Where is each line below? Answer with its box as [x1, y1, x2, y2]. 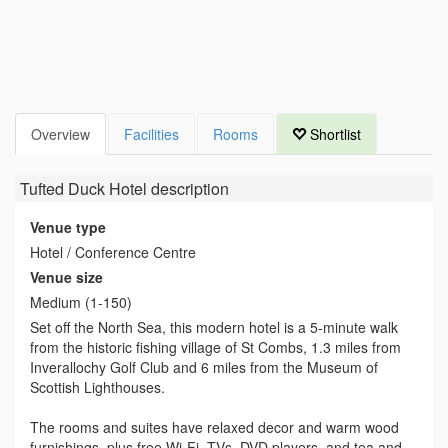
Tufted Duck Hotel [20, 177, 147, 200]
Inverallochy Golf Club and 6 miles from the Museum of [30, 357, 378, 377]
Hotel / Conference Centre [30, 242, 196, 262]
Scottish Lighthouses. [30, 377, 165, 397]
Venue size [30, 267, 103, 287]
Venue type [30, 217, 106, 237]
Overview [31, 124, 90, 144]
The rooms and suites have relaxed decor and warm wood [30, 417, 399, 437]
